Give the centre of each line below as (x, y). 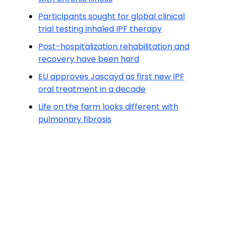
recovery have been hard (89, 59)
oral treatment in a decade (92, 89)
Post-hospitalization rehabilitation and (114, 46)
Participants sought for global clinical (111, 16)
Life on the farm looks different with (108, 107)
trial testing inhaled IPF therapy (100, 29)
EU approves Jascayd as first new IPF (111, 77)
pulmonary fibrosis (75, 119)
